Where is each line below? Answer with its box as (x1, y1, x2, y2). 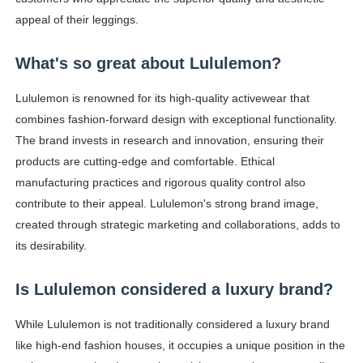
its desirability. (15, 239, 87, 253)
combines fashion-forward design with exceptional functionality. (15, 113, 337, 126)
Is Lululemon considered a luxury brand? (15, 280, 333, 299)
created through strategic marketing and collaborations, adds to (15, 218, 340, 232)
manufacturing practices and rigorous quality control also (15, 176, 305, 190)
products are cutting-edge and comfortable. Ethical (15, 155, 275, 169)
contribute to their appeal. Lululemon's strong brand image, (15, 197, 318, 211)
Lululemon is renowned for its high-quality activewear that (15, 92, 310, 105)
